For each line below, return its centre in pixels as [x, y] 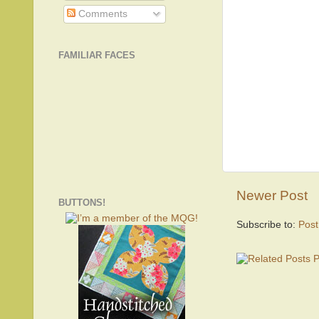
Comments [101, 14]
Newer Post [272, 196]
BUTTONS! [82, 202]
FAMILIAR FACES [97, 55]
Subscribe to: [267, 225]
